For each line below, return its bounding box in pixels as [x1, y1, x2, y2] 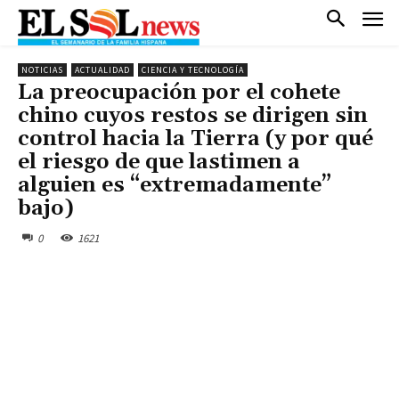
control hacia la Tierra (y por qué [18, 125, 373, 152]
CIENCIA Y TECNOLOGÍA [142, 63, 244, 76]
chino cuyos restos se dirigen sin [18, 102, 368, 129]
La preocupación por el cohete [18, 78, 340, 106]
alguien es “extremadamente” [18, 171, 331, 199]
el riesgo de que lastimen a [18, 148, 300, 175]
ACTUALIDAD [75, 63, 130, 76]
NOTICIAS [21, 63, 63, 76]
